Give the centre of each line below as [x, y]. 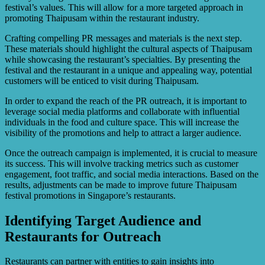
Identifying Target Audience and [103, 220]
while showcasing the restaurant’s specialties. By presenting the [122, 59]
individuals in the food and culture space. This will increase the [122, 122]
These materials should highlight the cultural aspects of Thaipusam [128, 49]
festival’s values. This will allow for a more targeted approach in [124, 7]
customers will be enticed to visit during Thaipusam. [102, 80]
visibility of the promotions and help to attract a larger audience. [123, 132]
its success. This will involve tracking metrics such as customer [122, 163]
